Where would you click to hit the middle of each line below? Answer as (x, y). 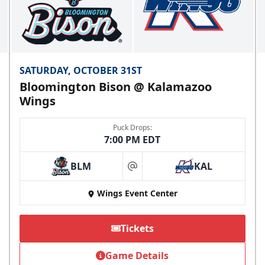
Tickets (137, 229)
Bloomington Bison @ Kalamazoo (116, 87)
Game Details (137, 256)
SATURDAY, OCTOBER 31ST (81, 71)
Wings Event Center (137, 193)
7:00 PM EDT (132, 140)
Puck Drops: (132, 128)
